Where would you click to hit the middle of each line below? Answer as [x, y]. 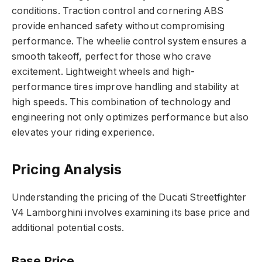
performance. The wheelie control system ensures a [129, 41]
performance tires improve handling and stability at [125, 87]
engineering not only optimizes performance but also [130, 117]
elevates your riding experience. [83, 132]
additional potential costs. [68, 227]
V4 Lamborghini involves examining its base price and [131, 212]
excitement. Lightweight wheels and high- [104, 71]
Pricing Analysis [67, 170]
